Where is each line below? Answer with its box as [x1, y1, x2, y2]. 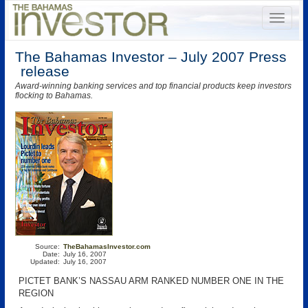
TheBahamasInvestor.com [63, 243, 151, 250]
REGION [19, 288, 54, 298]
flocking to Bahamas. [15, 91, 93, 100]
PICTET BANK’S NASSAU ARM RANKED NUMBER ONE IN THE [19, 276, 284, 286]
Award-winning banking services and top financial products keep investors [15, 81, 291, 91]
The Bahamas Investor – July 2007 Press [15, 49, 287, 65]
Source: [35, 243, 60, 250]
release [21, 63, 69, 79]
